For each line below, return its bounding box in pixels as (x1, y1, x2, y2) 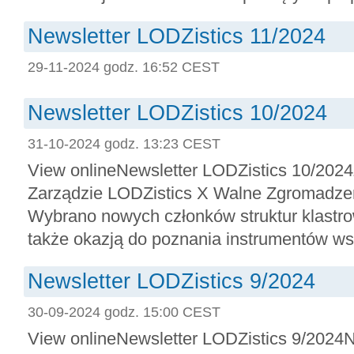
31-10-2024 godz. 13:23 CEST (28, 135, 220, 152)
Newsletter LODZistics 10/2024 (28, 101, 327, 125)
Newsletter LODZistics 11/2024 (28, 24, 326, 48)
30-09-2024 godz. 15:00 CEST (28, 303, 220, 320)
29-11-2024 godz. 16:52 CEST (28, 58, 220, 75)
